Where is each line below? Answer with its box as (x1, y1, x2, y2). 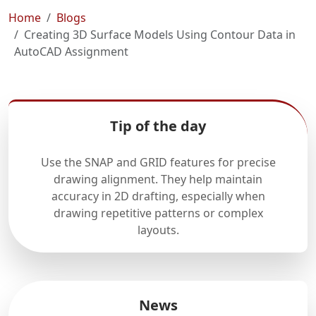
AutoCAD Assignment (14, 44, 128, 59)
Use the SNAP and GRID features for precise (40, 154, 276, 170)
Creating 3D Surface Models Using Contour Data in (24, 27, 296, 42)
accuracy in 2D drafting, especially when (51, 188, 265, 204)
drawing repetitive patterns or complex (53, 205, 263, 221)
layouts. (137, 222, 179, 238)
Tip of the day (110, 116, 206, 135)
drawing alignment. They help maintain (54, 171, 262, 187)
